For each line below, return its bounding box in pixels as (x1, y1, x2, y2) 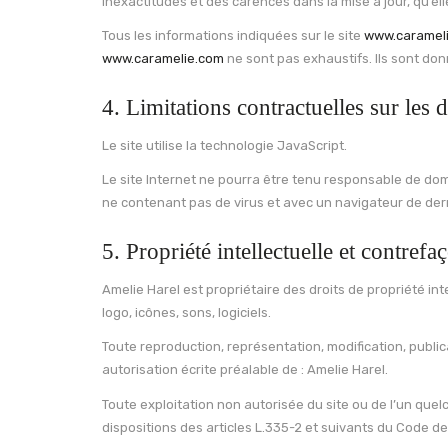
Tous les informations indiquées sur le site (102, 28, 364, 43)
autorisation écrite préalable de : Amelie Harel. (102, 362, 388, 377)
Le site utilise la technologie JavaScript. (102, 137, 347, 153)
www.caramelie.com (102, 51, 224, 66)
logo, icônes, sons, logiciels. (102, 304, 271, 320)
